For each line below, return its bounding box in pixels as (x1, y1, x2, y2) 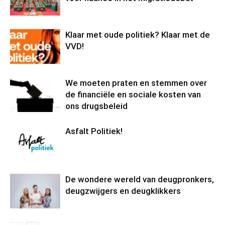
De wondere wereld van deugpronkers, (65, 174, 214, 185)
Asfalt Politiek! (65, 126, 123, 137)
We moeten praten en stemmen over (65, 78, 207, 88)
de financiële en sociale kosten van (65, 89, 201, 100)
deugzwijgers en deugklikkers (65, 186, 181, 196)
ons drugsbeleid (65, 101, 128, 111)
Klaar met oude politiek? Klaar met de (65, 30, 210, 40)
